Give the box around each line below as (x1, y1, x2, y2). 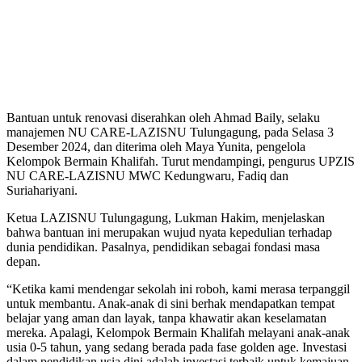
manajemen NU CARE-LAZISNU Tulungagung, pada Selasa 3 (6, 125, 334, 140)
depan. (6, 255, 40, 269)
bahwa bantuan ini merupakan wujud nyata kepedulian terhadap (6, 225, 332, 240)
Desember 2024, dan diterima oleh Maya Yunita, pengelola (6, 140, 305, 154)
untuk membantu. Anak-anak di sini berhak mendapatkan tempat (6, 297, 335, 311)
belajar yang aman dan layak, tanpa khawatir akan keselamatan (6, 311, 326, 326)
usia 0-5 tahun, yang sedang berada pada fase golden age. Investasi (6, 340, 347, 355)
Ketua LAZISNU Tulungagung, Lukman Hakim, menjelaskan (6, 211, 325, 225)
